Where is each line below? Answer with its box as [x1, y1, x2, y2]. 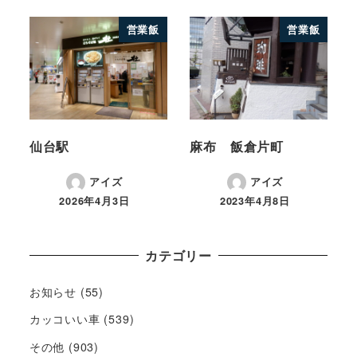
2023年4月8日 [219, 193, 291, 208]
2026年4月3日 [59, 193, 130, 208]
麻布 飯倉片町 [190, 136, 284, 155]
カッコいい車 [29, 311, 100, 328]
